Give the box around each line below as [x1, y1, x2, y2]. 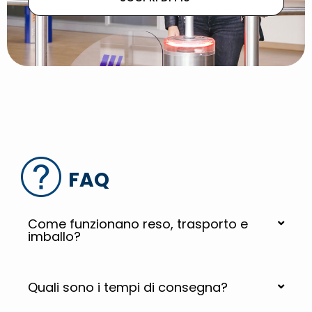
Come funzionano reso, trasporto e [28, 215, 248, 233]
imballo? [28, 228, 81, 245]
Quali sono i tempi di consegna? [28, 279, 228, 296]
